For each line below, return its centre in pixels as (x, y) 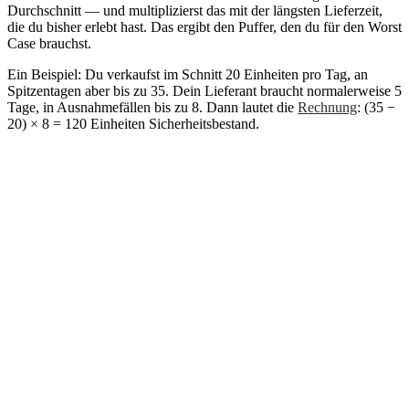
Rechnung (327, 108)
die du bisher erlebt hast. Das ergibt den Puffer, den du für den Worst (204, 27)
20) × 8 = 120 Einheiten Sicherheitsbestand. (133, 124)
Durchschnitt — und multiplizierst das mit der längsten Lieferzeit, (195, 11)
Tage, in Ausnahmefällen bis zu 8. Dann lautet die (152, 108)
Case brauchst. (49, 44)
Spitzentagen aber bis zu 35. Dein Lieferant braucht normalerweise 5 (204, 91)
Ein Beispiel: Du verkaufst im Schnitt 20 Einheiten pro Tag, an (188, 75)
